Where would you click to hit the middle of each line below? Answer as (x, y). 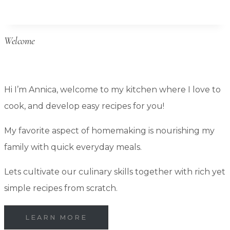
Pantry (75, 90)
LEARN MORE (56, 218)
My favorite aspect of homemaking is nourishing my (109, 131)
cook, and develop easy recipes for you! (84, 106)
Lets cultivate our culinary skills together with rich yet (115, 172)
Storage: (78, 8)
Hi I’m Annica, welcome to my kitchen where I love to (112, 90)
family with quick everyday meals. (73, 147)
